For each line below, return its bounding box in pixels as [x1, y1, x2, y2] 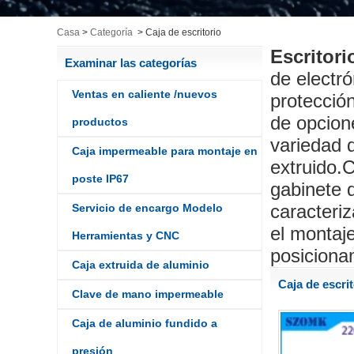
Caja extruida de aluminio [72, 258, 209, 271]
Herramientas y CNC [72, 229, 179, 242]
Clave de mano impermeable [72, 288, 224, 300]
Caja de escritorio [145, 27, 221, 38]
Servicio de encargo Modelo [72, 201, 223, 214]
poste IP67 [72, 172, 129, 185]
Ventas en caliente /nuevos [72, 88, 217, 100]
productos [72, 115, 128, 128]
